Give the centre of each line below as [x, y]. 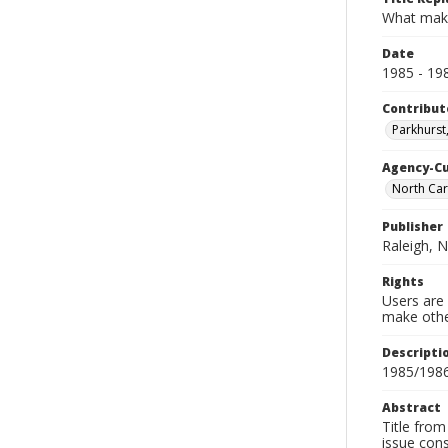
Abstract [411, 407]
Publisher [412, 226]
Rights [403, 281]
